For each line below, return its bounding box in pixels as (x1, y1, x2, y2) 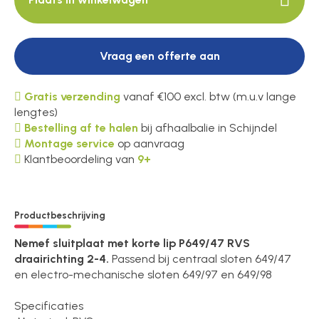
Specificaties (14, 298, 84, 313)
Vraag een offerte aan (99, 48, 220, 63)
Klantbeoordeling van (21, 152, 138, 167)
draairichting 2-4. (14, 251, 110, 266)
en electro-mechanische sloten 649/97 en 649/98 (14, 267, 273, 281)
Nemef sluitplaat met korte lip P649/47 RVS (14, 236, 251, 250)
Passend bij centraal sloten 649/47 (109, 251, 292, 266)
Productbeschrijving (14, 209, 106, 221)
